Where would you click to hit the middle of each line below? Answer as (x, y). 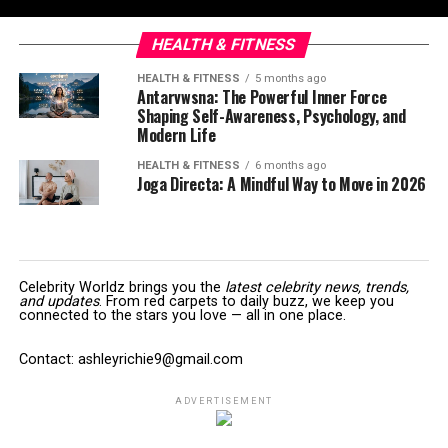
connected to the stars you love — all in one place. (182, 315)
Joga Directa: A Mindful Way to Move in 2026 (281, 184)
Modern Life (176, 135)
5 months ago (290, 78)
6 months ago (290, 165)
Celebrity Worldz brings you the (121, 287)
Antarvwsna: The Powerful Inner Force (261, 97)
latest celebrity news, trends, (316, 287)
